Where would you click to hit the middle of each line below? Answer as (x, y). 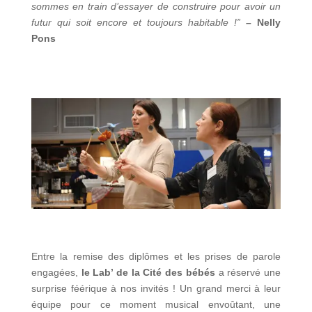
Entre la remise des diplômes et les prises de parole (156, 256)
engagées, (54, 272)
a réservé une (248, 272)
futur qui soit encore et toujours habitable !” (139, 23)
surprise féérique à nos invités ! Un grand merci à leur (156, 288)
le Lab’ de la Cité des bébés (146, 272)
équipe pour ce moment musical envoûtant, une (156, 304)
